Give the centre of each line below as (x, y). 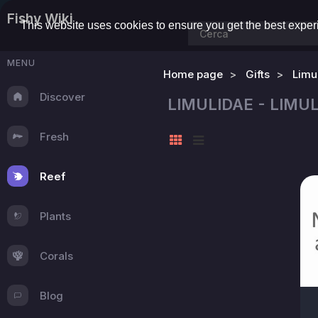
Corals (56, 256)
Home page (193, 74)
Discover (62, 97)
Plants (55, 216)
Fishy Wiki (40, 19)
